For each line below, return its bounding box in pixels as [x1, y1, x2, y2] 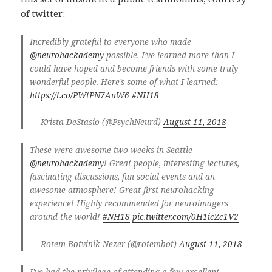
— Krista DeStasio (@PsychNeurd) [29, 117, 163, 128]
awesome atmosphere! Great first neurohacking [29, 185, 214, 196]
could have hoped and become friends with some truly [29, 63, 238, 74]
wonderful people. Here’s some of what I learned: [29, 76, 218, 87]
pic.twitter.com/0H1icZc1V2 [132, 211, 239, 223]
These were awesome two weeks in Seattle [29, 144, 192, 156]
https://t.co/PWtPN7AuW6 [29, 89, 129, 101]
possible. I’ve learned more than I [103, 49, 234, 61]
